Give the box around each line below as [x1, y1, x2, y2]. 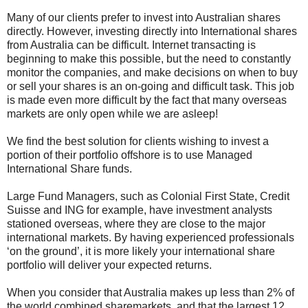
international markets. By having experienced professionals [7, 232, 294, 244]
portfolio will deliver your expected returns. [7, 259, 212, 272]
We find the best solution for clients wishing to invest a [7, 135, 269, 148]
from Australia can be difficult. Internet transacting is [7, 39, 256, 52]
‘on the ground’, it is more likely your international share [7, 245, 275, 258]
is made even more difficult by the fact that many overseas [7, 94, 287, 107]
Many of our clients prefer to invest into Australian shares [7, 12, 280, 24]
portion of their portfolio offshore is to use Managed [7, 149, 252, 162]
